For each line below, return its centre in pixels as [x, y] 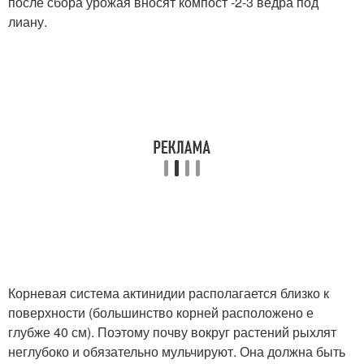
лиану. [28, 22]
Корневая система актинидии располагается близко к [169, 293]
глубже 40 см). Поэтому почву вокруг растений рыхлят [172, 332]
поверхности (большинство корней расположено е [161, 312]
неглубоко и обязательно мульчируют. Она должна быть [177, 351]
